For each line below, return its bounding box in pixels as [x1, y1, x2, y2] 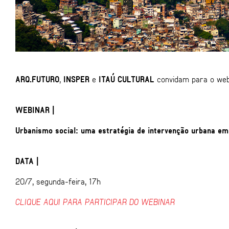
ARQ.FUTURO [15, 74, 59, 84]
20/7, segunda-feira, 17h [15, 176, 101, 186]
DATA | [15, 156, 38, 166]
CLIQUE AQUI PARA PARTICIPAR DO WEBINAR [15, 197, 175, 207]
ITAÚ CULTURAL [99, 74, 154, 84]
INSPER [63, 74, 89, 84]
